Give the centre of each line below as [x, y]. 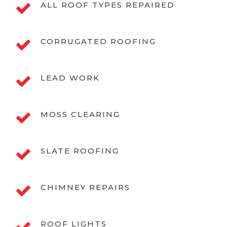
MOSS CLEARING [80, 115]
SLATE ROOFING [80, 151]
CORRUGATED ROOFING [98, 42]
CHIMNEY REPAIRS [85, 187]
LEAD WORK [70, 78]
